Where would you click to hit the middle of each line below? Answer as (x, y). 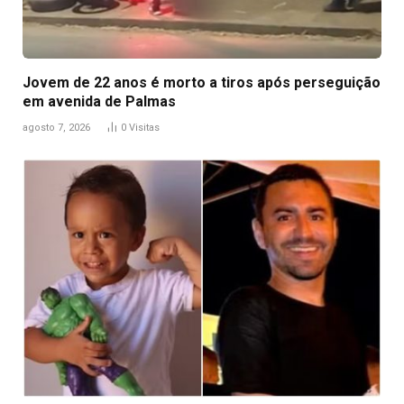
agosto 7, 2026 (56, 127)
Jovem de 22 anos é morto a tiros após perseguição (202, 82)
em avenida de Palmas (99, 101)
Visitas (144, 127)
